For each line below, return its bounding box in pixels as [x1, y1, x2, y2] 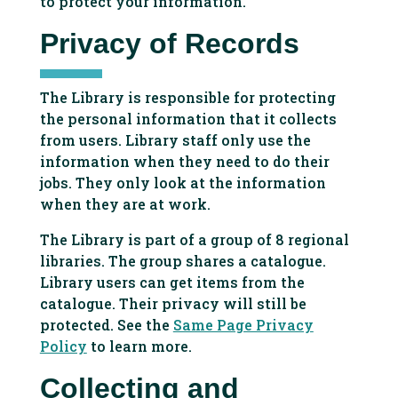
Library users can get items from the [39, 273, 305, 291]
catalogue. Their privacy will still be [39, 294, 306, 313]
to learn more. [86, 337, 192, 355]
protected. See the [39, 315, 173, 334]
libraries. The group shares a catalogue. [39, 251, 326, 270]
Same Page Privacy [172, 315, 314, 334]
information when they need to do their [39, 152, 330, 171]
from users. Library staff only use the [39, 131, 311, 149]
